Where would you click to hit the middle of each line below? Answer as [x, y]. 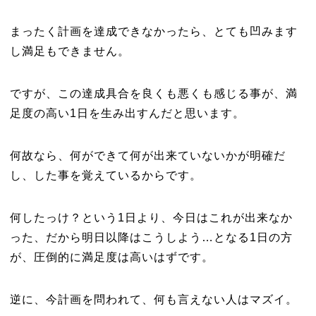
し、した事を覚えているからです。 [105, 175]
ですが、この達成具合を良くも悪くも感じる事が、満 [153, 93]
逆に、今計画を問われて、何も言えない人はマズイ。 [153, 299]
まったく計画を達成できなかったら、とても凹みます [153, 31]
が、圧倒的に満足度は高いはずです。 [111, 257]
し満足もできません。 [69, 51]
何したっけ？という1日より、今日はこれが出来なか [151, 218]
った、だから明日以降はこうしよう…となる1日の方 [151, 237]
